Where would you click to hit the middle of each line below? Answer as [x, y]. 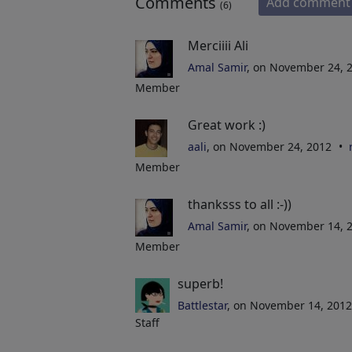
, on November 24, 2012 [271, 147]
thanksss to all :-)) [240, 204]
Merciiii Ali [218, 46]
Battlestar [203, 305]
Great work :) [227, 125]
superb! [201, 284]
